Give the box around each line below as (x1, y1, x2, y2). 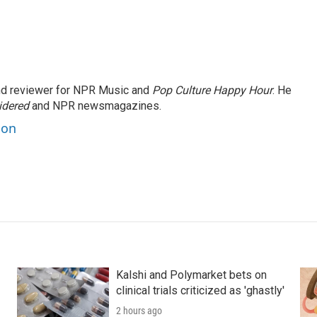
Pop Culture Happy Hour (152, 83, 272, 98)
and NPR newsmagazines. (29, 99, 161, 113)
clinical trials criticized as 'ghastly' (115, 284, 284, 298)
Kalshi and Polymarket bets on (115, 268, 267, 282)
